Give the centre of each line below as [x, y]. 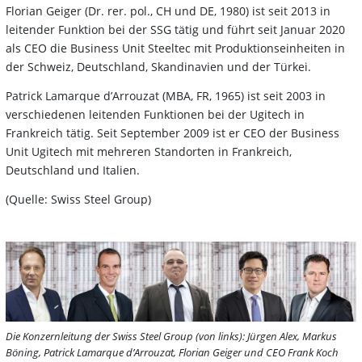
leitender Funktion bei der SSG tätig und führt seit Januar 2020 [175, 29]
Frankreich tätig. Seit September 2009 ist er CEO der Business [173, 133]
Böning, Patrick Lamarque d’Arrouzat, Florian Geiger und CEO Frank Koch [172, 352]
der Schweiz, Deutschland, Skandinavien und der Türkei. [158, 66]
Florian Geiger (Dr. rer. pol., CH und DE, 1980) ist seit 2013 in [168, 11]
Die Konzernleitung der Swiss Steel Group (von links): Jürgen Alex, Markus [171, 336]
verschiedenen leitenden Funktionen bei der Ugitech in [155, 114]
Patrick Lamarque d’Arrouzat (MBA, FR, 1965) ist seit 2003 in [166, 95]
